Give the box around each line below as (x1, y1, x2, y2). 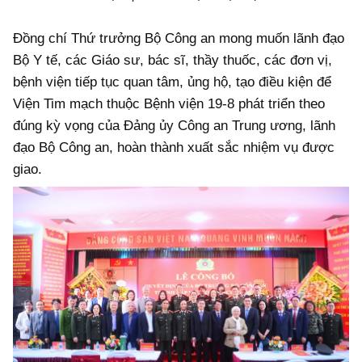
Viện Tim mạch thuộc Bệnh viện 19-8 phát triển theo (13, 95, 325, 112)
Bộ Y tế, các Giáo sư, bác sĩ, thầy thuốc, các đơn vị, (13, 52, 332, 68)
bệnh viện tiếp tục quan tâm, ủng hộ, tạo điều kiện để (13, 74, 331, 90)
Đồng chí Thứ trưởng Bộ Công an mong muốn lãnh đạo (13, 30, 344, 46)
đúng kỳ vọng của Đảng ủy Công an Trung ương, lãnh (13, 117, 335, 133)
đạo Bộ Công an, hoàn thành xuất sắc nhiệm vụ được (13, 139, 335, 155)
